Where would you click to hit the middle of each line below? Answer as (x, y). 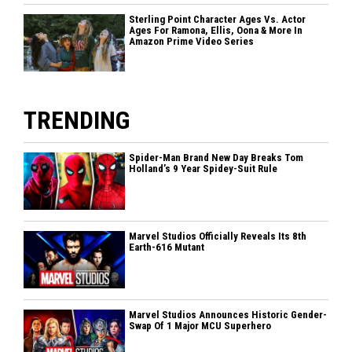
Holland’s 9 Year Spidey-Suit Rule (203, 168)
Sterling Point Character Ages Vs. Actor (218, 19)
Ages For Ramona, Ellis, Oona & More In (216, 30)
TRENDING (77, 120)
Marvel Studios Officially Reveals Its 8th (218, 236)
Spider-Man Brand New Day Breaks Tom (216, 157)
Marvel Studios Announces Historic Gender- (228, 314)
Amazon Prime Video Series (192, 41)
